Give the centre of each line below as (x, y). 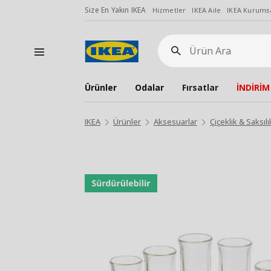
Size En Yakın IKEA (116, 10)
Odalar (149, 87)
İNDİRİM (253, 87)
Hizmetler (169, 10)
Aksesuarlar (175, 122)
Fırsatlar (200, 87)
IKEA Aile (207, 10)
